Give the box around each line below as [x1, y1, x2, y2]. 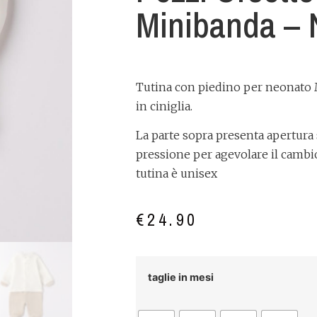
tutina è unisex [136, 166, 217, 181]
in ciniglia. [136, 98, 192, 113]
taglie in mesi [148, 271, 214, 284]
